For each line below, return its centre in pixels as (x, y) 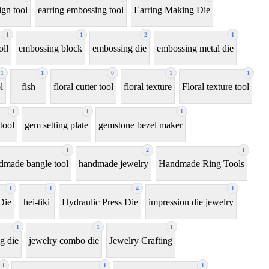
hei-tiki (37, 202)
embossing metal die (195, 48)
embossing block (50, 48)
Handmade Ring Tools (201, 163)
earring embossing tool (81, 10)
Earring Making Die (172, 10)
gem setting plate (56, 125)
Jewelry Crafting (141, 240)
